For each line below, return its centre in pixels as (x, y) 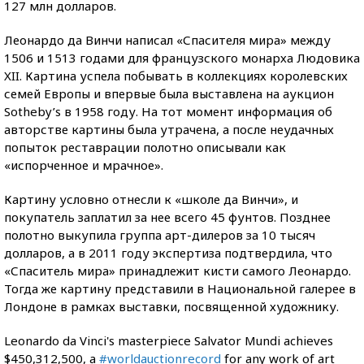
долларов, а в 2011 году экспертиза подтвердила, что (168, 252)
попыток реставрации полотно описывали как (145, 147)
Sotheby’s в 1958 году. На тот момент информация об (168, 111)
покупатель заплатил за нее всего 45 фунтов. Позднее (167, 217)
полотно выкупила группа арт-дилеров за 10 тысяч (160, 234)
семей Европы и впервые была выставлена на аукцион (169, 93)
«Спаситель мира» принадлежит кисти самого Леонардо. (178, 270)
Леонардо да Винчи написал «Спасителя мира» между (167, 39)
